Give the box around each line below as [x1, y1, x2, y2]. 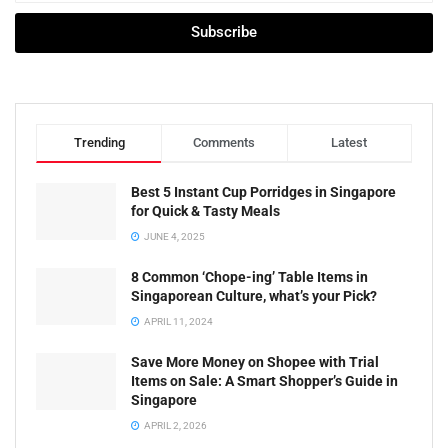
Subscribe [191, 23, 257, 42]
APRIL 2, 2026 [142, 419, 207, 431]
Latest [331, 134, 368, 150]
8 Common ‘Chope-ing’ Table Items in [131, 268, 368, 285]
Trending [73, 134, 125, 150]
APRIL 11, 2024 [142, 315, 213, 327]
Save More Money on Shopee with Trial [131, 353, 379, 370]
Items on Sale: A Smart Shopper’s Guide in [131, 372, 398, 389]
